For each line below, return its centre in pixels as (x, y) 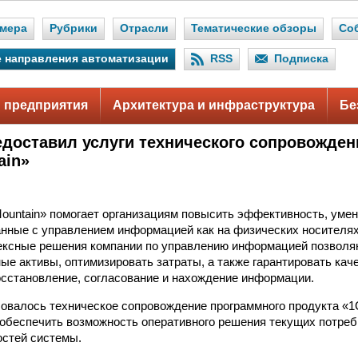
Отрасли (144, 28)
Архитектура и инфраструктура (214, 105)
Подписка (301, 59)
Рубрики (74, 28)
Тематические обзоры (254, 28)
